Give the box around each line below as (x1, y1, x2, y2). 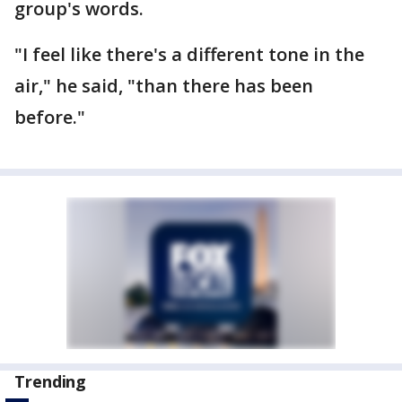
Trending (14, 371, 87, 392)
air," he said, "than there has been (14, 74, 313, 98)
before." (14, 105, 85, 129)
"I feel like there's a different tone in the (14, 42, 364, 66)
